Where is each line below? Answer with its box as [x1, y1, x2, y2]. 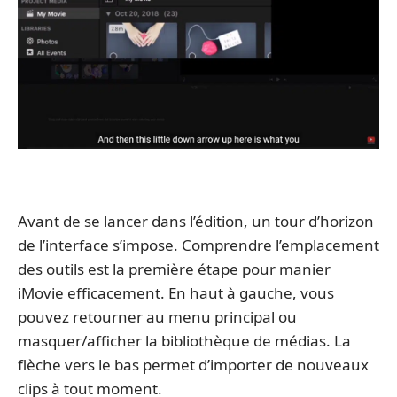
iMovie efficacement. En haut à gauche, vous [18, 283, 334, 304]
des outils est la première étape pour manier [18, 259, 331, 280]
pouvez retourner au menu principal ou [18, 307, 297, 328]
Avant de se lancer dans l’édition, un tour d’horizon [18, 211, 374, 232]
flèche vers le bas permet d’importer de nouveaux [18, 354, 369, 376]
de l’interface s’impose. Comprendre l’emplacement [18, 235, 379, 256]
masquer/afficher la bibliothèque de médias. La [18, 331, 351, 352]
